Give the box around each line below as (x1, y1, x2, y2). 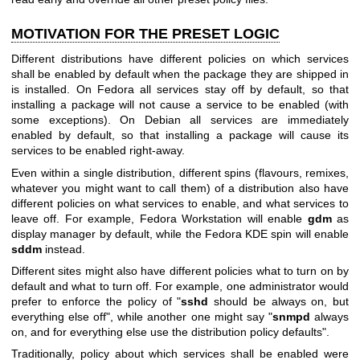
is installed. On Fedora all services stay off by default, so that (11, 83, 349, 96)
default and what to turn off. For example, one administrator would (11, 280, 349, 293)
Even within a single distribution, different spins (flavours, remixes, (11, 166, 349, 179)
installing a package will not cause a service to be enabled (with (11, 98, 349, 112)
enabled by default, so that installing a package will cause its (11, 129, 349, 142)
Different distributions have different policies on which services (11, 52, 349, 66)
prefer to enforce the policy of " (11, 295, 182, 309)
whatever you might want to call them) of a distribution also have (11, 181, 349, 194)
